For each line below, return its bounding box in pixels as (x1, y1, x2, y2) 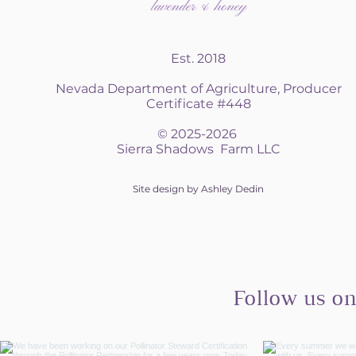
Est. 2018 (171, 51, 226, 67)
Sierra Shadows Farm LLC (116, 141, 281, 157)
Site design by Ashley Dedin (133, 183, 265, 195)
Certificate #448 (145, 96, 251, 112)
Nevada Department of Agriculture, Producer (55, 81, 342, 97)
